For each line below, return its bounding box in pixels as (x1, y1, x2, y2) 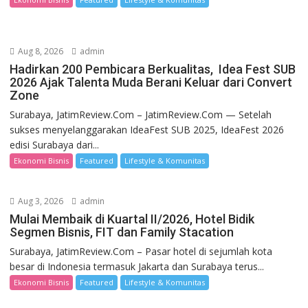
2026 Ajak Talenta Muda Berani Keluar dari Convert (10, 74, 293, 89)
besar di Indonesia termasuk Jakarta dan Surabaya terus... (10, 259, 265, 273)
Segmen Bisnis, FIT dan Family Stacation (10, 224, 234, 239)
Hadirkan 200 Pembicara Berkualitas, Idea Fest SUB (10, 61, 296, 76)
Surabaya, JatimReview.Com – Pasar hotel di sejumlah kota (10, 244, 273, 258)
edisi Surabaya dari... (10, 137, 100, 151)
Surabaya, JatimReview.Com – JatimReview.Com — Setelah (10, 107, 272, 121)
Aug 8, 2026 (16, 45, 64, 57)
